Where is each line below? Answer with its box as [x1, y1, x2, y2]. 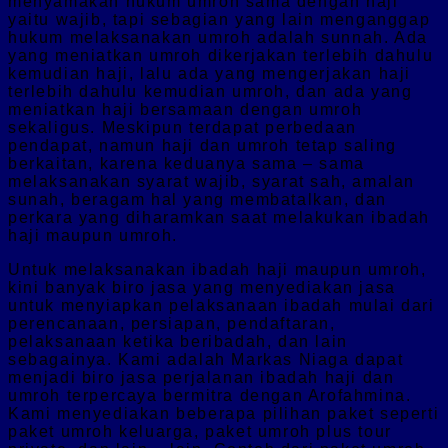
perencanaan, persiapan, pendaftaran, [8, 314, 336, 332]
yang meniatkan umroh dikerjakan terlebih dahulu [8, 46, 434, 64]
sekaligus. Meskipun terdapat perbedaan [8, 118, 357, 136]
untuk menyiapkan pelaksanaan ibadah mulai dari [8, 296, 435, 314]
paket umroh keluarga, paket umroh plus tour [8, 422, 392, 440]
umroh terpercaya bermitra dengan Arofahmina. [8, 386, 412, 404]
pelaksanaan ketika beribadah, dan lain [8, 332, 348, 350]
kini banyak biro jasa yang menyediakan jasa [8, 278, 396, 296]
